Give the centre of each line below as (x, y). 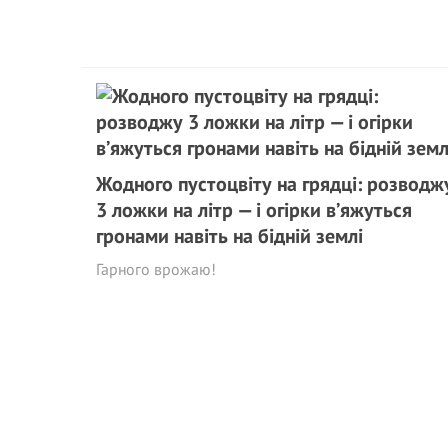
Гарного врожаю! (156, 269)
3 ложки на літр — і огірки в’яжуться (254, 210)
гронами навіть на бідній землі (229, 236)
